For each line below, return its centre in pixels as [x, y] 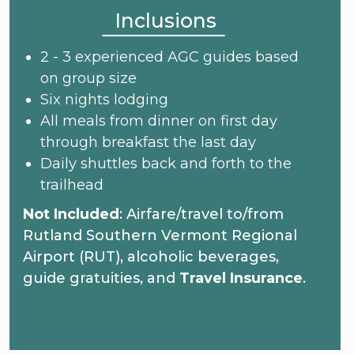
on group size [88, 78]
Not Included [71, 214]
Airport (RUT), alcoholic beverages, [151, 256]
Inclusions [165, 21]
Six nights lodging [104, 99]
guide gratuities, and [101, 278]
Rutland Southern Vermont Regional [160, 235]
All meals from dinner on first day [158, 121]
